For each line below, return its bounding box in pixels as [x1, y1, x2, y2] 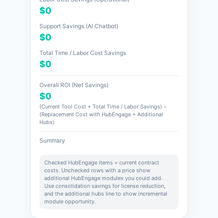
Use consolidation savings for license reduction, [44, 182, 166, 189]
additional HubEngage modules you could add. [44, 175, 163, 182]
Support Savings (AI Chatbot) [39, 22, 119, 30]
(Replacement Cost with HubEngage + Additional [39, 111, 163, 118]
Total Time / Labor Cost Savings [39, 49, 127, 56]
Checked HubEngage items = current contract [44, 159, 160, 166]
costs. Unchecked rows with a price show [44, 167, 151, 174]
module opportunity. [44, 198, 96, 205]
